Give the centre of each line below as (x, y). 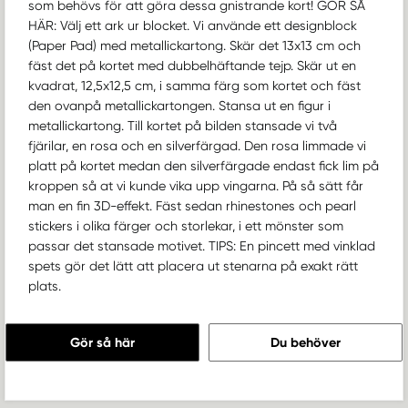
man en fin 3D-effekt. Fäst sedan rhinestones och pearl (192, 206)
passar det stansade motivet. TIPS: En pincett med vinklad (202, 246)
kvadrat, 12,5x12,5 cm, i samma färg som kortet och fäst (194, 86)
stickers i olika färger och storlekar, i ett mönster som (186, 226)
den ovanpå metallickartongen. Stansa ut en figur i (179, 106)
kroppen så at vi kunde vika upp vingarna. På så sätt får (196, 186)
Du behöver (306, 343)
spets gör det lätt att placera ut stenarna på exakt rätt (193, 266)
